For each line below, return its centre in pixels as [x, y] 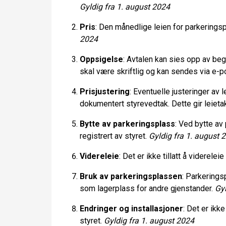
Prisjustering [105, 92]
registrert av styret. [114, 136]
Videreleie [99, 156]
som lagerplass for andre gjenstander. [147, 188]
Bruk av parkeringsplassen [131, 176]
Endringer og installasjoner [131, 209]
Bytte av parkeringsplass [127, 124]
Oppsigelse [101, 59]
